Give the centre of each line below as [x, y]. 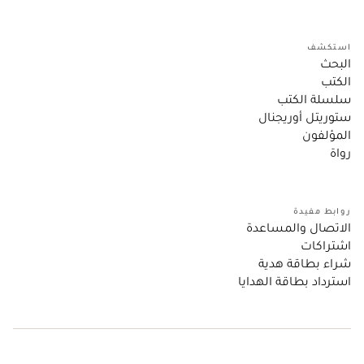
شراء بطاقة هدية [305, 262]
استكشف [329, 46]
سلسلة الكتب [314, 98]
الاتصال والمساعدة [299, 227]
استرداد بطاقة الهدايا [295, 280]
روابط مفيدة [322, 210]
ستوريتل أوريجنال [305, 116]
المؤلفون [327, 134]
